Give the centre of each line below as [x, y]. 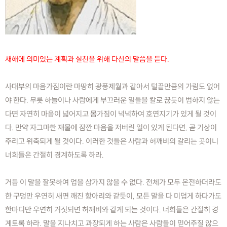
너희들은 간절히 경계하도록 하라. [54, 155]
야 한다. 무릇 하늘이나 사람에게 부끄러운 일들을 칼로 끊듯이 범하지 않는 [112, 100]
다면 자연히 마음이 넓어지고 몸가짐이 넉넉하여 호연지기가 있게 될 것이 [111, 113]
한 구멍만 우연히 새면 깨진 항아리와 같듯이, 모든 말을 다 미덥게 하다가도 [113, 196]
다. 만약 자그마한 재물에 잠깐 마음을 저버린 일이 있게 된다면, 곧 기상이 [111, 127]
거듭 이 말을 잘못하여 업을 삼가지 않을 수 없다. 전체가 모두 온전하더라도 [113, 182]
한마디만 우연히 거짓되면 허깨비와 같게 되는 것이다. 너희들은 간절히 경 [112, 209]
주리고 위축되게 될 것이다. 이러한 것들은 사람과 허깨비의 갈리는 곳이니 [112, 141]
